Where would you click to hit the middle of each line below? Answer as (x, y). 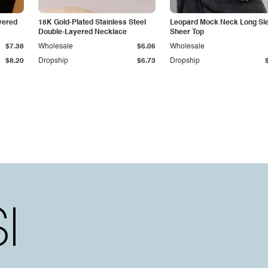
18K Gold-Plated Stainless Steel (92, 23)
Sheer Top (187, 32)
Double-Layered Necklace (83, 32)
